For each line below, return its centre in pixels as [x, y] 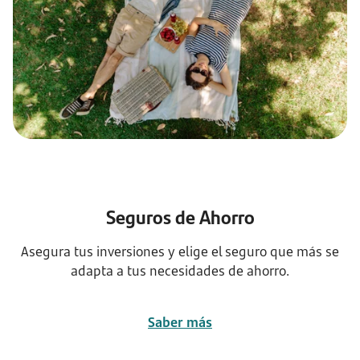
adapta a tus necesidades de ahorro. [180, 271]
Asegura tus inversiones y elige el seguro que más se [180, 252]
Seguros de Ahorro [180, 216]
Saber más [180, 322]
